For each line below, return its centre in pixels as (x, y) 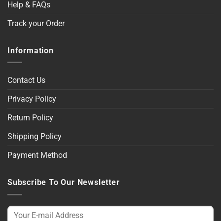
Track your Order (36, 23)
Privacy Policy (32, 99)
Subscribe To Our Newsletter (64, 183)
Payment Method (37, 155)
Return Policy (30, 118)
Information (31, 50)
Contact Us (26, 80)
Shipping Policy (35, 137)
